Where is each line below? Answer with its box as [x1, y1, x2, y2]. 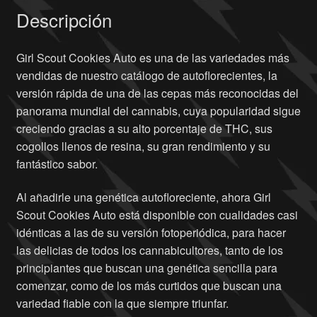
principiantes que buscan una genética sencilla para [16, 260, 277, 277]
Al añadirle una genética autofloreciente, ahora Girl [16, 189, 271, 206]
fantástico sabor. [16, 155, 98, 172]
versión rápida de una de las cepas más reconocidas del [16, 84, 299, 101]
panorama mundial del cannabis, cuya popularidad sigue [16, 102, 301, 119]
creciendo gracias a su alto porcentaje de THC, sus [16, 120, 272, 137]
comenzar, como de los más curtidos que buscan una [16, 277, 282, 294]
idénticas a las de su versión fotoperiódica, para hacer [16, 224, 286, 241]
